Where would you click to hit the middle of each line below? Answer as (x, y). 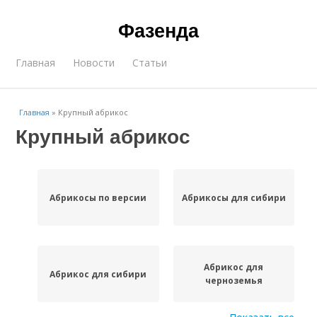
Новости (94, 63)
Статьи (150, 63)
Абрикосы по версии (98, 197)
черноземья (234, 281)
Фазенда (158, 30)
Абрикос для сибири (98, 274)
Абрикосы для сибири (234, 197)
